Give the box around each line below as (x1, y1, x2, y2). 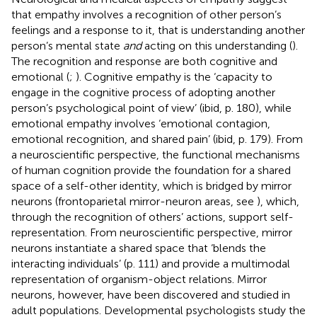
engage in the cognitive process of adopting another (11, 85, 275, 99)
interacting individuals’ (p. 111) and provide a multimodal (11, 256, 290, 270)
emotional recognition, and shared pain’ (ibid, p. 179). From (11, 132, 303, 146)
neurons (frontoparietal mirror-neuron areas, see (11, 194, 257, 208)
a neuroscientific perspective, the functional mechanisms (11, 147, 300, 161)
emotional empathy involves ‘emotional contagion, (11, 116, 270, 130)
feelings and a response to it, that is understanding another (11, 23, 305, 37)
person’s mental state (11, 38, 123, 52)
